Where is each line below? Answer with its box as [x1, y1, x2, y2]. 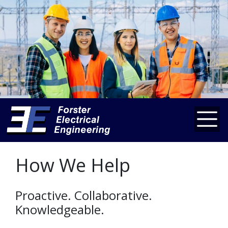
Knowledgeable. [15, 201, 104, 218]
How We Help [15, 152, 130, 178]
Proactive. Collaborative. [15, 186, 152, 204]
